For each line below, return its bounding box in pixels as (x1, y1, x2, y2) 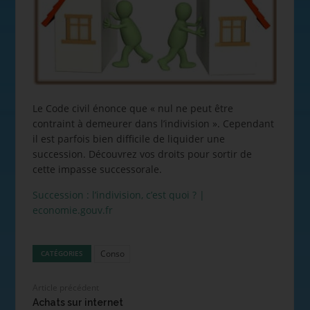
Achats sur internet (32, 296, 123, 308)
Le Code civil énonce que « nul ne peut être (32, 102, 233, 116)
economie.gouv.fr (32, 203, 113, 217)
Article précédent (32, 281, 99, 293)
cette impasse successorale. (32, 163, 162, 176)
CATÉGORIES (41, 248, 84, 258)
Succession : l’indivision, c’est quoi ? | (32, 188, 205, 202)
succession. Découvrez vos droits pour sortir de (32, 147, 252, 161)
